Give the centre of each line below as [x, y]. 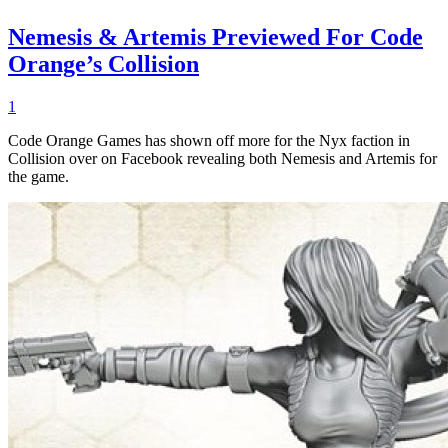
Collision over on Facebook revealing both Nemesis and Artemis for [222, 158]
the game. [38, 176]
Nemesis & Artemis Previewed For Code [215, 36]
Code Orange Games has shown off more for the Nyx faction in [209, 140]
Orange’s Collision [103, 63]
